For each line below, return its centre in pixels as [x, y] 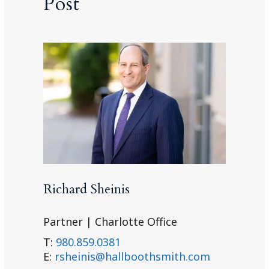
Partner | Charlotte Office [110, 222]
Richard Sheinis [87, 189]
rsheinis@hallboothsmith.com [133, 257]
